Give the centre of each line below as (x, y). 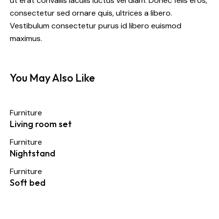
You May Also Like (52, 78)
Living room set (41, 124)
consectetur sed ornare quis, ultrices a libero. (91, 13)
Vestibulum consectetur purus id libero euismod (96, 26)
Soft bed (28, 183)
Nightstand (33, 153)
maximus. (26, 39)
